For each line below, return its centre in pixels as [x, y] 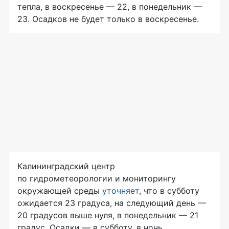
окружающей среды [60, 190]
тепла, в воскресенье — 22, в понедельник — [110, 6]
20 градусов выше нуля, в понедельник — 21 [108, 215]
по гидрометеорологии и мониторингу [97, 178]
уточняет [121, 190]
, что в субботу [169, 190]
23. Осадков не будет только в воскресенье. [108, 19]
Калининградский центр [66, 166]
